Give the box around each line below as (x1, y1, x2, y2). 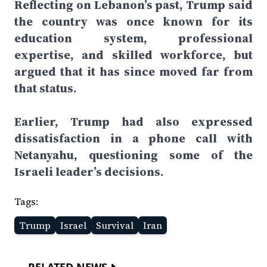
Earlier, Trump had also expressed (14, 113, 253, 130)
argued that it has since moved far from (14, 63, 253, 80)
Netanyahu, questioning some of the (14, 147, 253, 163)
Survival (96, 219, 133, 232)
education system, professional (14, 30, 253, 46)
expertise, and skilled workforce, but (14, 46, 253, 63)
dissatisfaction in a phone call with (14, 130, 253, 147)
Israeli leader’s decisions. (14, 163, 164, 180)
